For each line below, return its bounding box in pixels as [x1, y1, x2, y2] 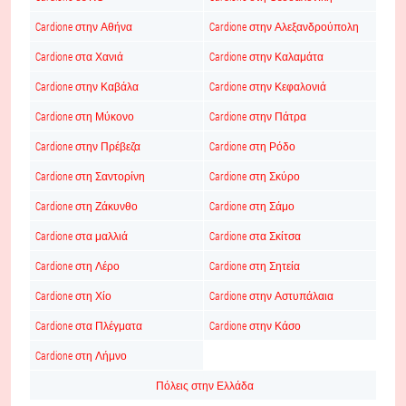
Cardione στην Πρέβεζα [35, 139, 140, 153]
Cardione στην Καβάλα [35, 79, 139, 93]
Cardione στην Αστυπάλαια [209, 288, 333, 303]
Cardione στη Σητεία [209, 258, 300, 273]
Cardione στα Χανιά [35, 49, 123, 63]
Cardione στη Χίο [35, 288, 111, 303]
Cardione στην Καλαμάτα [209, 49, 324, 63]
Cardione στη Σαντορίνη [35, 169, 145, 183]
